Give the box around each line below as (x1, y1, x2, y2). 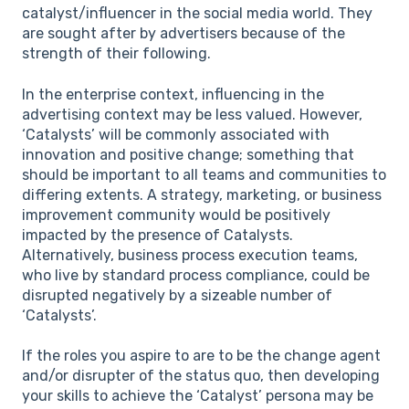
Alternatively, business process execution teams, (22, 246, 358, 264)
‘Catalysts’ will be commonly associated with (22, 125, 330, 143)
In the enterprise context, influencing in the (22, 85, 324, 103)
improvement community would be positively (22, 205, 330, 224)
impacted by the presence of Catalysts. (22, 225, 293, 244)
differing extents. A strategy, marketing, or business (22, 185, 382, 204)
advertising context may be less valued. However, (22, 105, 362, 123)
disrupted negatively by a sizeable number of (22, 286, 332, 304)
